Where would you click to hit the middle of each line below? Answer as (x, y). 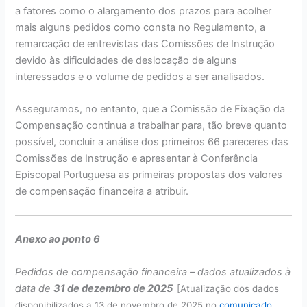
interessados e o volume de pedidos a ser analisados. (140, 76)
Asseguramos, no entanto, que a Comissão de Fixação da (150, 109)
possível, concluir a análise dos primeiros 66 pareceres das (152, 142)
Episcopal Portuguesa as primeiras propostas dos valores (149, 175)
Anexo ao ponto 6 (58, 240)
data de (35, 288)
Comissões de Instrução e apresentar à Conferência (137, 159)
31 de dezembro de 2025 (115, 288)
